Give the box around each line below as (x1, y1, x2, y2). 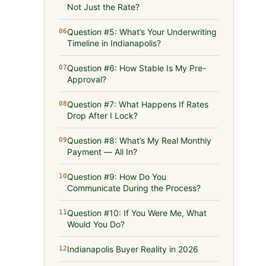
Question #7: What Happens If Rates (67, 99, 209, 109)
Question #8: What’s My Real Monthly (67, 135, 212, 145)
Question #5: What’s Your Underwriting (67, 27, 217, 37)
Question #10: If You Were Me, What (67, 208, 207, 218)
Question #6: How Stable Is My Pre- (67, 63, 207, 73)
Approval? (67, 74, 107, 84)
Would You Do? (67, 219, 125, 229)
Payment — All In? (67, 147, 138, 157)
